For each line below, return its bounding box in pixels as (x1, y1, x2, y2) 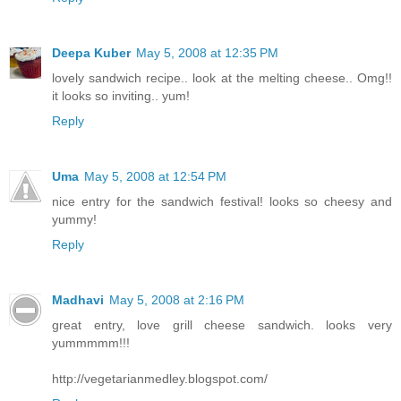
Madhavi (52, 293, 104, 308)
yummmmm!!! (52, 336, 130, 351)
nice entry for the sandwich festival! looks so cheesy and (52, 194, 392, 209)
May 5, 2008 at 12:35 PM (136, 46, 278, 61)
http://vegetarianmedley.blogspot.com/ (52, 371, 268, 387)
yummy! (52, 212, 97, 227)
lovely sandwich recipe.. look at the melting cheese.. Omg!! (52, 71, 392, 86)
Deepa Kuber (52, 46, 131, 61)
